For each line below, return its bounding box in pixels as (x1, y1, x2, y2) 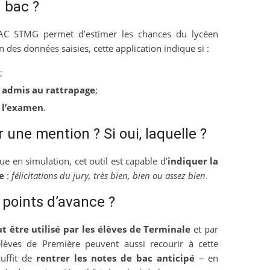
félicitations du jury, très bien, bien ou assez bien (11, 169, 206, 182)
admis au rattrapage (1, 84, 95, 96)
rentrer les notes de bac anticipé (36, 252, 195, 265)
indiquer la (167, 155, 218, 168)
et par (190, 223, 219, 236)
